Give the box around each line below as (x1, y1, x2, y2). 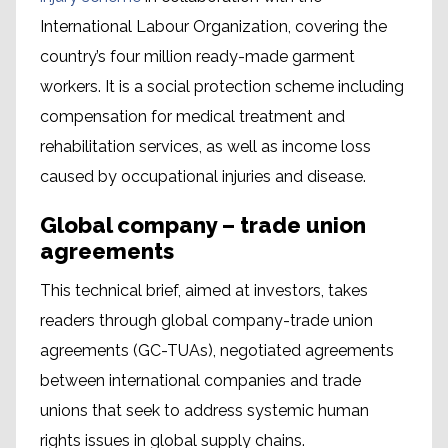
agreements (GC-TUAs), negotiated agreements (40, 341, 394, 361)
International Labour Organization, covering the (40, 17, 387, 37)
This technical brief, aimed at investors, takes (40, 281, 368, 301)
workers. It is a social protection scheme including (40, 77, 404, 97)
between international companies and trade (40, 371, 361, 391)
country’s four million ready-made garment (40, 47, 355, 67)
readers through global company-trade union (40, 311, 373, 331)
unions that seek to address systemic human (40, 401, 369, 421)
